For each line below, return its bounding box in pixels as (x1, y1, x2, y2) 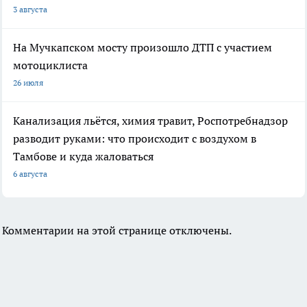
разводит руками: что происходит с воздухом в (13, 132, 256, 146)
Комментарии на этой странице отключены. (2, 223, 232, 238)
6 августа (13, 169, 47, 180)
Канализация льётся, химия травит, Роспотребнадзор (13, 114, 288, 128)
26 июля (13, 77, 43, 88)
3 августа (13, 4, 47, 15)
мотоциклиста (13, 58, 88, 73)
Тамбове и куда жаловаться (13, 149, 153, 164)
